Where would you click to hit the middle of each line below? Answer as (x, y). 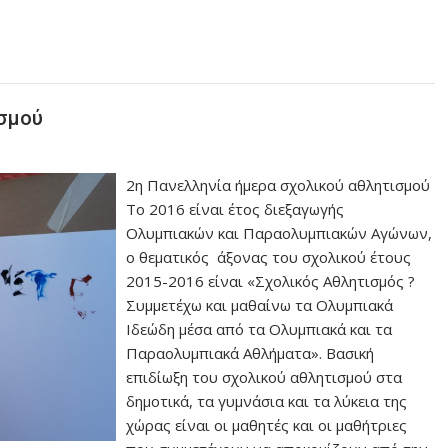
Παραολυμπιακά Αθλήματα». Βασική (250, 352)
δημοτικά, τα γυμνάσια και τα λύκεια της (267, 400)
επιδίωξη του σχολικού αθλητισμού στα (264, 376)
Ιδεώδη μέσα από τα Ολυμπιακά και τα (259, 328)
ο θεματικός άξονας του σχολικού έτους (269, 256)
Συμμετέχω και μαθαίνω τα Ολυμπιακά (260, 304)
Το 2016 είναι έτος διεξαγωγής (235, 208)
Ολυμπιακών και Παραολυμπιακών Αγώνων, (279, 232)
